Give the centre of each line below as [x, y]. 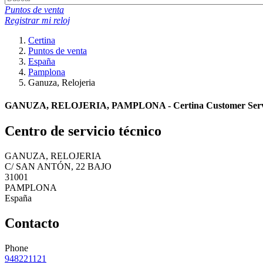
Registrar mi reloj [37, 20]
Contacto [32, 223]
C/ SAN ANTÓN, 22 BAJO [58, 167]
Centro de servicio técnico [83, 131]
